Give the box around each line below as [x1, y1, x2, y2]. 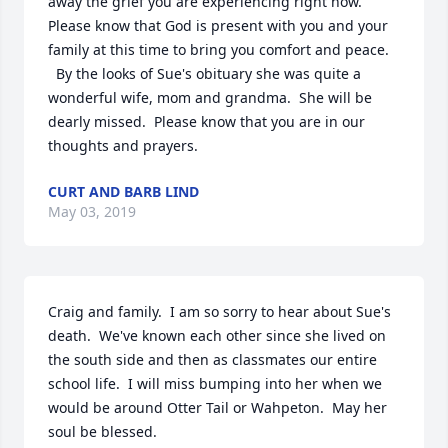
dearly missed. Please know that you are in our [48, 112, 365, 132]
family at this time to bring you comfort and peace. [48, 40, 393, 60]
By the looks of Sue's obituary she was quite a [48, 64, 361, 84]
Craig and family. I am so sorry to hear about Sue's [48, 302, 391, 322]
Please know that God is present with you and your [48, 16, 388, 36]
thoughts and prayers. [48, 136, 198, 156]
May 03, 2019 [48, 202, 136, 222]
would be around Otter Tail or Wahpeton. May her [48, 398, 387, 418]
